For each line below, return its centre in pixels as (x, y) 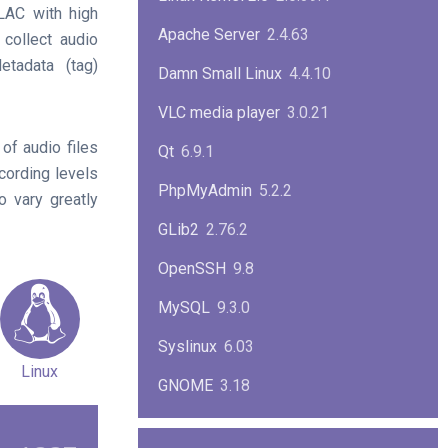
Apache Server (209, 34)
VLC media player (219, 112)
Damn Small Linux (220, 73)
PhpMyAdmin (205, 190)
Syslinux (187, 346)
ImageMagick (205, 424)
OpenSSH (192, 268)
